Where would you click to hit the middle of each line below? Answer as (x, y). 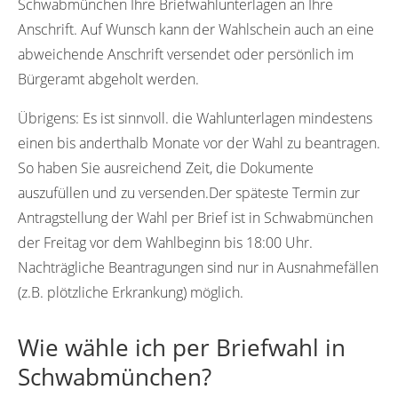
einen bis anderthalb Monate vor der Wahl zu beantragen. (199, 143)
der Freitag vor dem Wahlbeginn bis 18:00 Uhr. (165, 242)
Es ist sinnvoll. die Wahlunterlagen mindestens (226, 118)
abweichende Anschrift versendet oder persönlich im (186, 54)
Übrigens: (48, 118)
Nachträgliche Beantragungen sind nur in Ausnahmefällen (198, 267)
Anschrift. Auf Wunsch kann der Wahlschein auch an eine (196, 29)
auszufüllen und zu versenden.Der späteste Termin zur (189, 192)
